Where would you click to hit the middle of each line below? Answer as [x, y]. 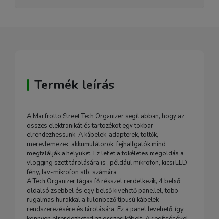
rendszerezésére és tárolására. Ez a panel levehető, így [105, 209]
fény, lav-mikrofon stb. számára [72, 172]
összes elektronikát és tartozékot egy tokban [90, 126]
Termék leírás [74, 85]
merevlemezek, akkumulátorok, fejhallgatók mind [96, 144]
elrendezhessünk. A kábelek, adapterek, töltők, [93, 135]
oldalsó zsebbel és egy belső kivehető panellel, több [103, 191]
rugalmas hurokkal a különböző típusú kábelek [93, 200]
